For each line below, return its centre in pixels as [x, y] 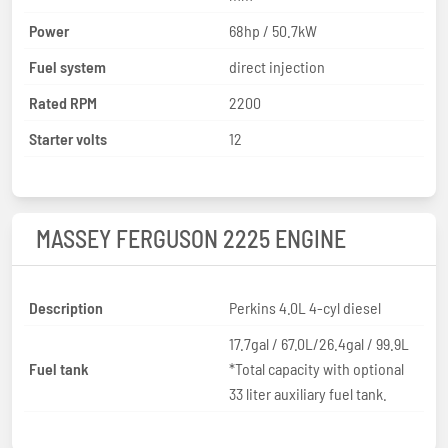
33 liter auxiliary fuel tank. [308, 393]
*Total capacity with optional [316, 368]
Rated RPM [63, 102]
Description [66, 307]
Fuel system [67, 66]
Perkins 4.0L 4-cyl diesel [305, 307]
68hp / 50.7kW [273, 30]
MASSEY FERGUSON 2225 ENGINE [191, 238]
